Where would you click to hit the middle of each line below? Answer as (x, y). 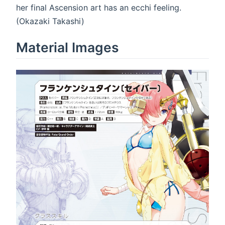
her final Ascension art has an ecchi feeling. (99, 7)
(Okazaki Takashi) (50, 21)
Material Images (67, 47)
